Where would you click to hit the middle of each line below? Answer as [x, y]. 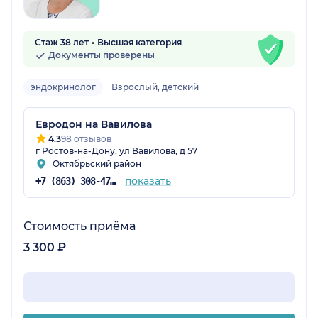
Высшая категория [139, 43]
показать [148, 181]
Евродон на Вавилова [94, 125]
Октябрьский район [97, 164]
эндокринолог [63, 87]
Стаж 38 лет [62, 43]
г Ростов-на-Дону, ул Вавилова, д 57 [116, 151]
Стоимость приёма [79, 226]
